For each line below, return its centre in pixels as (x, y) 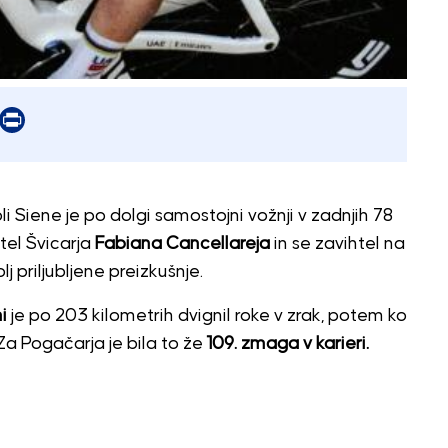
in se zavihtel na (337, 243)
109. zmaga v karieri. (287, 343)
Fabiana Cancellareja (182, 243)
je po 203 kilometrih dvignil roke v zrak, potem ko (206, 315)
